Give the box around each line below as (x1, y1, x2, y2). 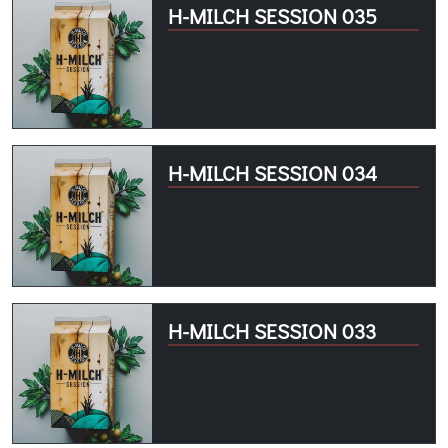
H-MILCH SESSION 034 (168, 159, 378, 188)
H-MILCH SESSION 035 (168, 2, 378, 31)
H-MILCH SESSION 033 (168, 316, 377, 345)
